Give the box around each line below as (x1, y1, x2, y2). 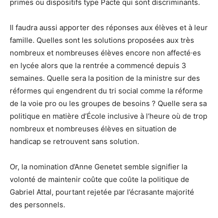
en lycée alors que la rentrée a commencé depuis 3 (10, 61, 186, 71)
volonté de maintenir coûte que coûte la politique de (10, 175, 189, 184)
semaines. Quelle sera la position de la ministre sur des (10, 73, 200, 83)
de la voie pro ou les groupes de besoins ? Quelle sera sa (10, 99, 207, 109)
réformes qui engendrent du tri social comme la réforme (10, 86, 203, 96)
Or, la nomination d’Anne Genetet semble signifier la (10, 162, 187, 172)
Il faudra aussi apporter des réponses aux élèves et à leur (10, 23, 208, 33)
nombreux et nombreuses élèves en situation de (10, 124, 177, 134)
